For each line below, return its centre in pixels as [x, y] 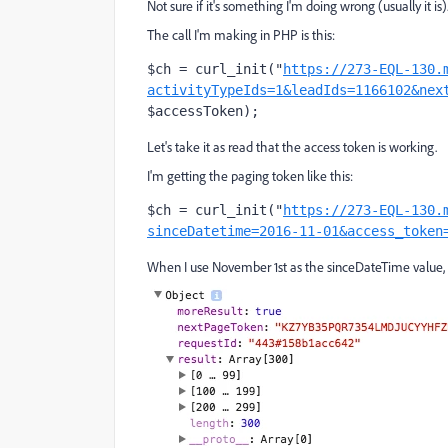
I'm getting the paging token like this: [250, 175]
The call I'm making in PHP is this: [241, 34]
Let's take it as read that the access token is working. [292, 146]
